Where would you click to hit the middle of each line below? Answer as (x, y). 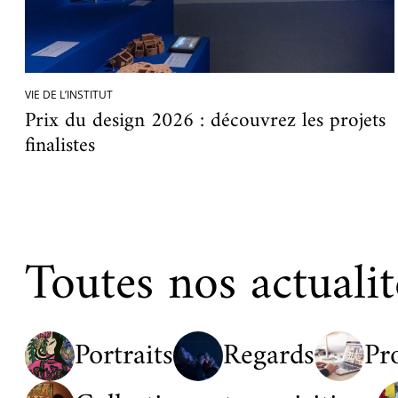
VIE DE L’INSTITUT (69, 94)
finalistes (60, 146)
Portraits (124, 356)
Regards (269, 356)
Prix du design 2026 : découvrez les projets (205, 121)
